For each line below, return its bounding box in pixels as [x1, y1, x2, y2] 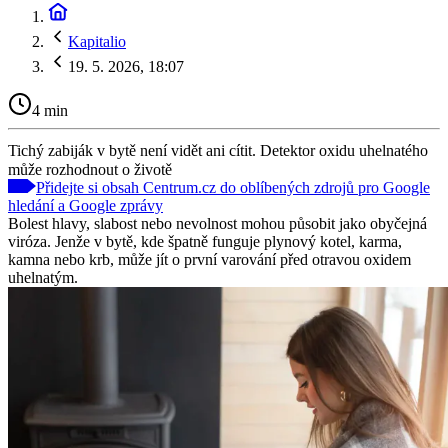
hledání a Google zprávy [8, 196, 163, 214]
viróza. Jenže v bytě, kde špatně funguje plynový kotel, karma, [8, 232, 402, 250]
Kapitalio [68, 33, 126, 50]
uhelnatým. [8, 268, 78, 286]
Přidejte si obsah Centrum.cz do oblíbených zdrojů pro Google [36, 178, 430, 196]
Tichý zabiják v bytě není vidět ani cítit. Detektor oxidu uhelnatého [8, 141, 428, 159]
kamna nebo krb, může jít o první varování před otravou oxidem [8, 250, 411, 268]
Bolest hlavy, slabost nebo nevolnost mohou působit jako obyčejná [8, 214, 427, 232]
